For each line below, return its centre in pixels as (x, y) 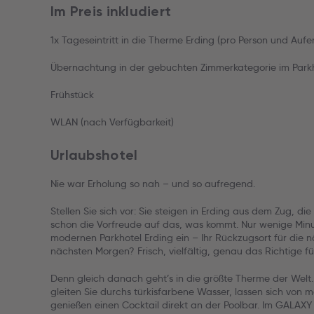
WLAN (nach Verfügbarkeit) (112, 122)
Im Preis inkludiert (111, 11)
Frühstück (72, 95)
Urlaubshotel (94, 155)
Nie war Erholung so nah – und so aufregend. (153, 184)
